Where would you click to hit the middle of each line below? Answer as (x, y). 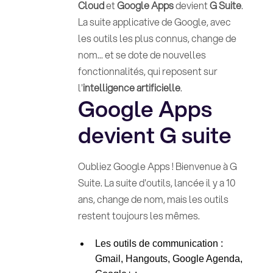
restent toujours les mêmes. (139, 215)
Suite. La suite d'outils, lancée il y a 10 (157, 183)
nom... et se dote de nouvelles (142, 55)
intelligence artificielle (131, 87)
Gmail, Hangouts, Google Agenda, (168, 259)
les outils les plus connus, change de (157, 38)
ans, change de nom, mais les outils (153, 199)
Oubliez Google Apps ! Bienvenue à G (157, 166)
